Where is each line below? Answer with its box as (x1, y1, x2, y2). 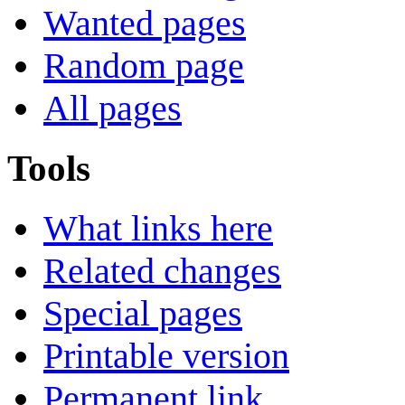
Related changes (43, 250, 281, 291)
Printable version (43, 334, 289, 376)
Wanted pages (43, 3, 246, 44)
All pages (43, 88, 182, 129)
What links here (43, 207, 273, 249)
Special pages (43, 292, 242, 334)
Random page (43, 45, 244, 87)
